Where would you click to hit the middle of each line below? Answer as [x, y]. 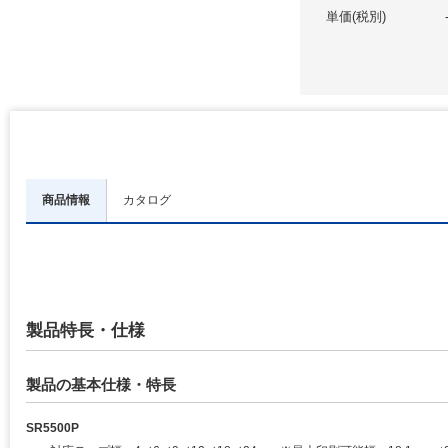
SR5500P [52, 428]
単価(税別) [356, 16]
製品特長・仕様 [85, 330]
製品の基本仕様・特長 [101, 384]
